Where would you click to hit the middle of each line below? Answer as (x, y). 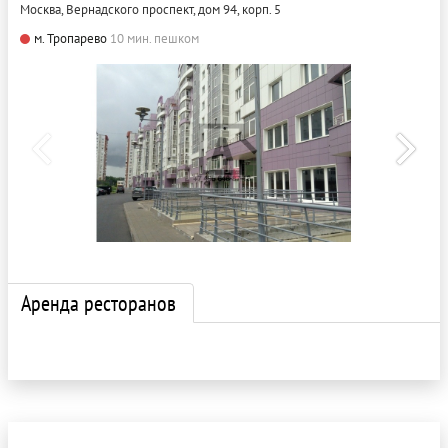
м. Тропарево (70, 39)
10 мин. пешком (154, 39)
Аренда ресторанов (98, 303)
